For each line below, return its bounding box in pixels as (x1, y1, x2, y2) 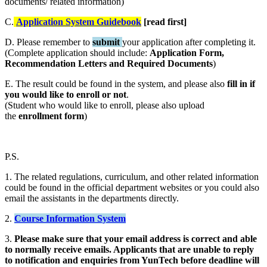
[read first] (141, 17, 187, 27)
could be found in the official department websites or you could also (5, 182, 259, 193)
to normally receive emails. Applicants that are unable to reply (5, 244, 254, 255)
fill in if (227, 79, 255, 89)
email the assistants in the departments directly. (5, 193, 179, 204)
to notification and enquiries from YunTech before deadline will (5, 255, 259, 266)
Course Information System (14, 213, 126, 224)
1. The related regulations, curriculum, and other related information (5, 172, 259, 182)
